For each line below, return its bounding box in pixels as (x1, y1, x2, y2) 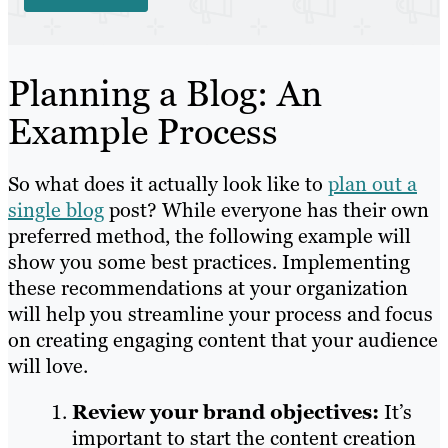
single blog (8, 196, 104, 223)
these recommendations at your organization (8, 274, 408, 301)
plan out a (328, 170, 417, 197)
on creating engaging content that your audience (8, 326, 438, 353)
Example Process (8, 107, 278, 155)
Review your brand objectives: (72, 398, 384, 425)
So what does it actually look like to (8, 170, 328, 197)
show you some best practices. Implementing (8, 248, 410, 275)
